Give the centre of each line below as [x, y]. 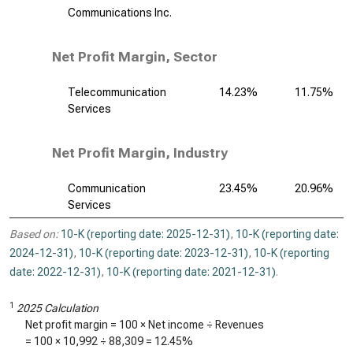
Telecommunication [117, 92]
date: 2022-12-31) [55, 272]
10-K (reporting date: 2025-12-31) [145, 234]
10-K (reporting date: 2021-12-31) [191, 272]
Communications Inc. [120, 13]
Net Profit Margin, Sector [135, 57]
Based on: [34, 234]
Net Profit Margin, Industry [140, 153]
